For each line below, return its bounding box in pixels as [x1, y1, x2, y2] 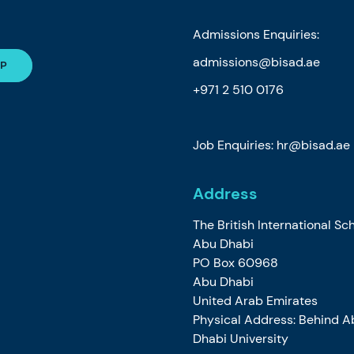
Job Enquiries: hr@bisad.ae [192, 136, 350, 153]
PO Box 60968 [192, 254, 278, 271]
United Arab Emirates [192, 292, 318, 309]
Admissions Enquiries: [192, 25, 319, 43]
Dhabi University [192, 330, 288, 347]
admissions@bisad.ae [192, 53, 320, 70]
